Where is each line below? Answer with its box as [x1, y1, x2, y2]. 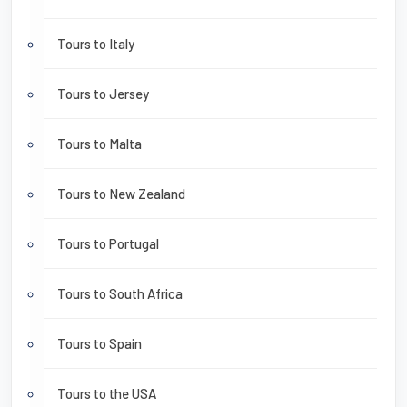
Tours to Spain [57, 335, 142, 352]
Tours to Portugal [57, 235, 159, 253]
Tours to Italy [57, 35, 134, 53]
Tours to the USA [57, 385, 156, 402]
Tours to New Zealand [57, 185, 185, 203]
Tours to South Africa [57, 285, 183, 303]
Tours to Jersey [57, 85, 149, 103]
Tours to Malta [57, 135, 142, 153]
